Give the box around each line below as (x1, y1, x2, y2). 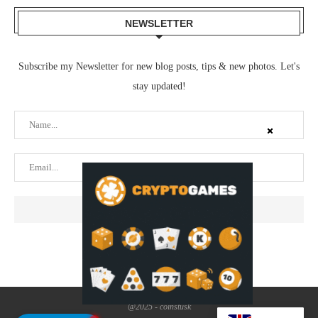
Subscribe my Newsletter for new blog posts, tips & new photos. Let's (18, 60, 300, 72)
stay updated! (132, 80, 186, 92)
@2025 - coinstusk (127, 301, 191, 312)
